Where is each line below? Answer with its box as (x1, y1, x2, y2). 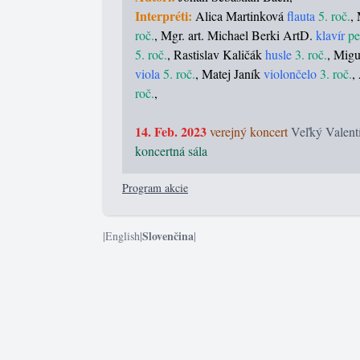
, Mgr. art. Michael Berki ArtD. (154, 26, 316, 43)
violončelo (264, 64, 317, 82)
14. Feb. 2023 (135, 121, 207, 141)
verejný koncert (210, 122, 288, 140)
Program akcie (122, 179, 188, 195)
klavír (316, 26, 345, 43)
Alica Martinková (195, 6, 287, 24)
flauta (287, 6, 315, 24)
